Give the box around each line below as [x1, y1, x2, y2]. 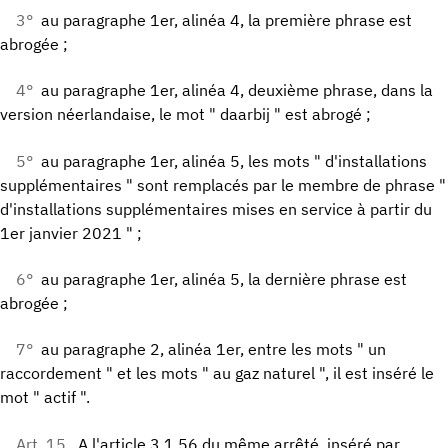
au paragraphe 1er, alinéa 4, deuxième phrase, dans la [41, 80, 433, 101]
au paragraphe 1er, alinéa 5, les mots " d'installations [41, 150, 427, 171]
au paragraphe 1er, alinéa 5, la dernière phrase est [41, 269, 407, 290]
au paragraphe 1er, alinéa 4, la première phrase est [41, 9, 412, 30]
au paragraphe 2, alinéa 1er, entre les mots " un [41, 339, 386, 360]
